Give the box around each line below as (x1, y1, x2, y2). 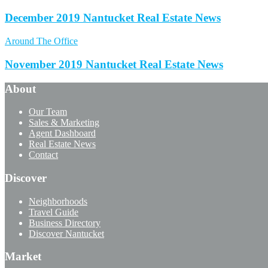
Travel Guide (29, 206, 78, 217)
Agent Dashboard (29, 128, 96, 139)
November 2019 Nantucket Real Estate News (5, 57, 223, 71)
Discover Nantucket (29, 228, 104, 239)
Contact (29, 150, 58, 160)
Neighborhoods (29, 196, 87, 206)
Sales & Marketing (29, 117, 99, 128)
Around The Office (5, 36, 78, 47)
